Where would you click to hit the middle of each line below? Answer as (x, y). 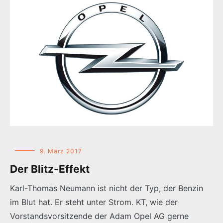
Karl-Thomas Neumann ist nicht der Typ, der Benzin (107, 188)
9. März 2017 (61, 151)
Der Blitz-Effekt (50, 169)
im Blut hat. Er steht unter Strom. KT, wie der (94, 202)
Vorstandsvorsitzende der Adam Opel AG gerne (99, 216)
